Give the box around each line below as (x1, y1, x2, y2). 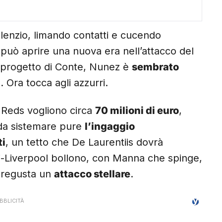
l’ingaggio (85, 120, 135, 133)
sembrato (132, 61, 179, 73)
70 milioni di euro (95, 105, 179, 117)
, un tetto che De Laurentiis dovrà (5, 136, 163, 149)
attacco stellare (54, 168, 130, 180)
